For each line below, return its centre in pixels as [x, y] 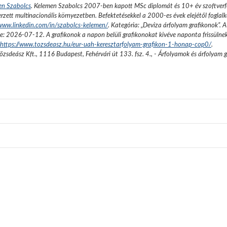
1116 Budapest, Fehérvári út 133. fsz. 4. [95, 54]
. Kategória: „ [125, 25]
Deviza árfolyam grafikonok [180, 25]
